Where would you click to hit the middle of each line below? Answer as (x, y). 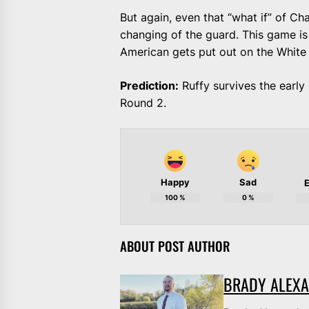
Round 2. (143, 102)
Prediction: (150, 85)
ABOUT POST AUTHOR (176, 246)
